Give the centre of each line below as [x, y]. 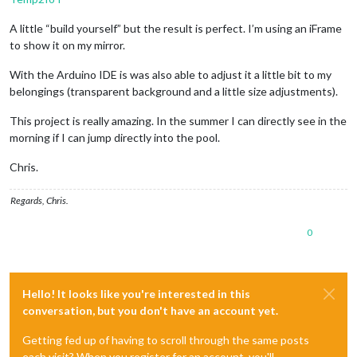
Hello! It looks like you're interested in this [136, 293]
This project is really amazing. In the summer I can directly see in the [178, 120]
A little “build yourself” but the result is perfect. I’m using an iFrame [176, 28]
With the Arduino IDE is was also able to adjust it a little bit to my [171, 74]
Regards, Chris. [39, 200]
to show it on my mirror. [67, 45]
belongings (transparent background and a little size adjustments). [174, 91]
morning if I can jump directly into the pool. [115, 137]
